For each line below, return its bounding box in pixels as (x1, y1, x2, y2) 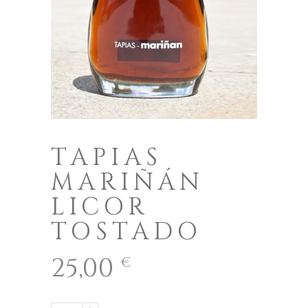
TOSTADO (51, 215, 202, 248)
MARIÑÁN (51, 166, 204, 199)
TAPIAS (51, 141, 162, 174)
